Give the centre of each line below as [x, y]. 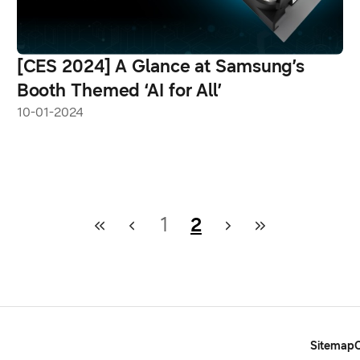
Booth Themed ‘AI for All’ [119, 90]
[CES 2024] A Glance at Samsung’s [161, 66]
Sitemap [332, 346]
